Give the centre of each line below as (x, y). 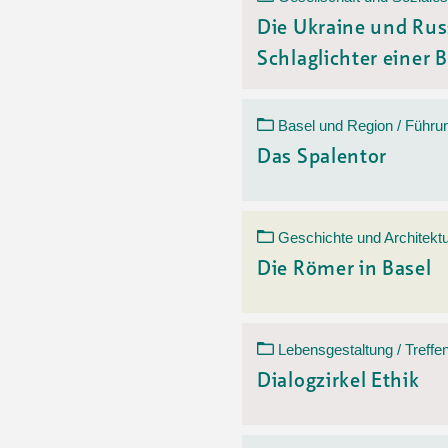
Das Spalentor (322, 158)
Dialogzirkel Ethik (338, 382)
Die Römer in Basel (344, 270)
